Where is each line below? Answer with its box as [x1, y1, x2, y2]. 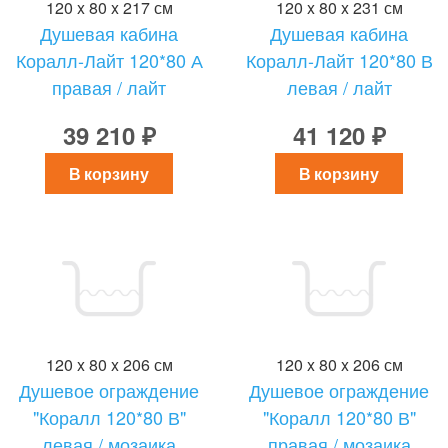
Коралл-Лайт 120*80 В [245, 47, 433, 73]
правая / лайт [52, 74, 166, 100]
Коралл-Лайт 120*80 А [15, 47, 203, 73]
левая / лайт [286, 74, 392, 100]
